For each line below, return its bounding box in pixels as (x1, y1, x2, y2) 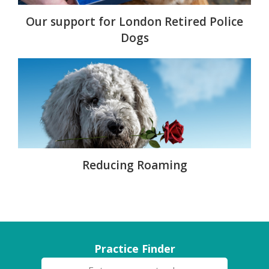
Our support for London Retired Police (26, 14, 243, 30)
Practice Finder (94, 241, 175, 256)
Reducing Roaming (82, 157, 187, 174)
